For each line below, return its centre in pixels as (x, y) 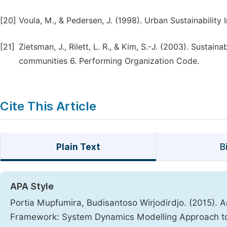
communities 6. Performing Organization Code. (109, 61)
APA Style (32, 186)
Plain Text (78, 147)
